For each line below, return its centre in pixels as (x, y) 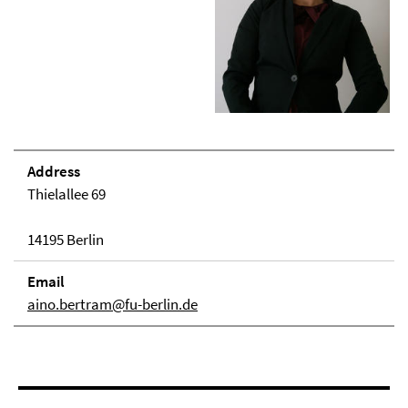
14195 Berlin (66, 239)
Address (54, 171)
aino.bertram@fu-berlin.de (112, 304)
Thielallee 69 (66, 194)
